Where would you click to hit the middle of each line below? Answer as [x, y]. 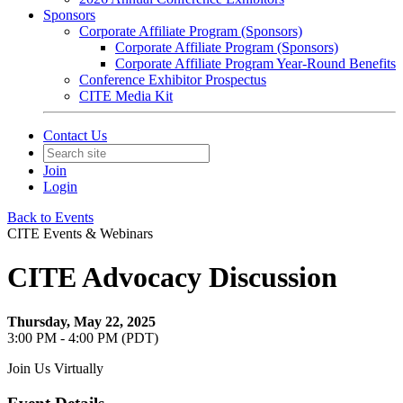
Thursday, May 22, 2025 [81, 321]
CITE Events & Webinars [80, 233]
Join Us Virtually [55, 368]
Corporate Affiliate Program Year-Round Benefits [255, 63]
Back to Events [50, 217]
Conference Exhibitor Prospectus [173, 80]
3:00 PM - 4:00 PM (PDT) [83, 337]
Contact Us [75, 135]
